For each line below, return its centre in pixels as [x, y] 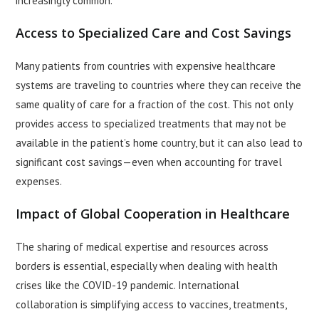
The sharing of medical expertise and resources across [142, 247]
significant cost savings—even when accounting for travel [149, 162]
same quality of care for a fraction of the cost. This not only [155, 105]
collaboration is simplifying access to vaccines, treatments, [151, 305]
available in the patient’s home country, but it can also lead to [159, 143]
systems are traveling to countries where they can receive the [159, 85]
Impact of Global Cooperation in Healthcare [153, 214]
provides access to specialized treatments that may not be [151, 124]
